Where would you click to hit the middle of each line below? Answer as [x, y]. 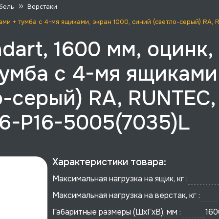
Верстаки [42, 7]
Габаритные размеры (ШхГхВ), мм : [117, 212]
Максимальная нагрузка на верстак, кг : [126, 195]
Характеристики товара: [109, 162]
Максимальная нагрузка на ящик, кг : [120, 179]
